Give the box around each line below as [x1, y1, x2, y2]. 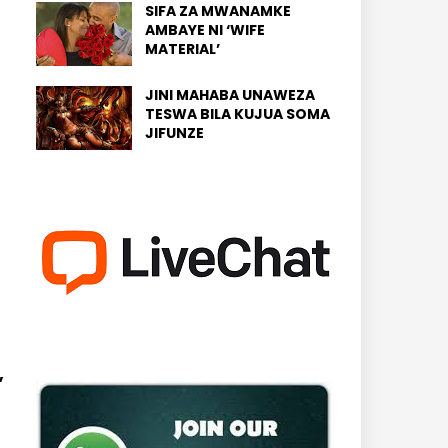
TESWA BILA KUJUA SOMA [145, 104, 330, 124]
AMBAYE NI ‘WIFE [145, 20, 265, 40]
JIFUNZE [145, 123, 204, 143]
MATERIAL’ [145, 39, 220, 59]
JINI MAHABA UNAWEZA [145, 85, 315, 105]
